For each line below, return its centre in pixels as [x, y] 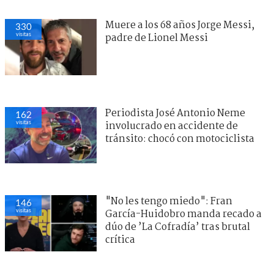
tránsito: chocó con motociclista [180, 139]
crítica [120, 240]
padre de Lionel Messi [157, 39]
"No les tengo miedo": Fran [169, 202]
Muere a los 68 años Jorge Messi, [180, 26]
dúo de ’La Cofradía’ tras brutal [178, 228]
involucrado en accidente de [172, 127]
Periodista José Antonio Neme [175, 114]
